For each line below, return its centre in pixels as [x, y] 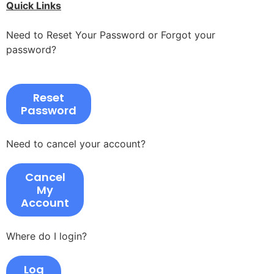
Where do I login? [46, 236]
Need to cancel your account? [76, 144]
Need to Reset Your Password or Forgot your [111, 35]
